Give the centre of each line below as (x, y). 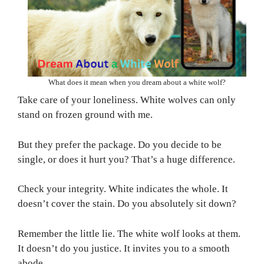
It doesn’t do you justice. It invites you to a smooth (124, 248)
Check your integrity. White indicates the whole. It (123, 189)
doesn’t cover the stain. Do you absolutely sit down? (127, 204)
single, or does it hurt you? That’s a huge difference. (126, 159)
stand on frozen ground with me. (85, 115)
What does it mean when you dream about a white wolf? (137, 82)
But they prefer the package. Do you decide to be (120, 144)
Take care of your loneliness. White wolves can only (127, 100)
